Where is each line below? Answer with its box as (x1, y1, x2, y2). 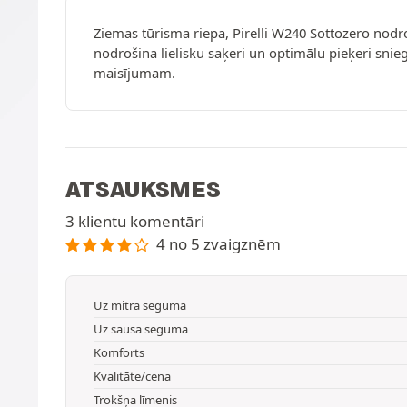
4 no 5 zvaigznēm (155, 233, 281, 254)
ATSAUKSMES (65, 175, 221, 203)
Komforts (94, 343, 144, 361)
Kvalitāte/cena (94, 367, 171, 384)
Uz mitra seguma (94, 296, 186, 313)
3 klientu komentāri (65, 211, 204, 232)
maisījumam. (94, 64, 175, 82)
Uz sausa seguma (94, 320, 188, 337)
